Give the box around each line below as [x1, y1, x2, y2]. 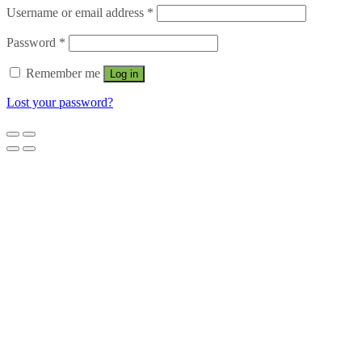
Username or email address [6, 5, 147, 19]
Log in [110, 67, 138, 80]
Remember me [26, 65, 100, 80]
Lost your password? [6, 95, 113, 109]
